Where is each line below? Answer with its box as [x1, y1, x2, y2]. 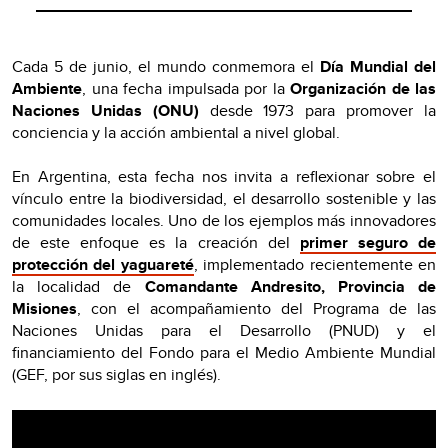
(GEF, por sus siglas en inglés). [12, 362, 221, 386]
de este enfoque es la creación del [12, 230, 300, 254]
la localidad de [12, 274, 145, 298]
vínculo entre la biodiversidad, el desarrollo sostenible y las [12, 186, 436, 210]
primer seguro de [299, 230, 437, 254]
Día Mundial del [320, 54, 436, 78]
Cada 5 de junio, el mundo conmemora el [12, 54, 320, 78]
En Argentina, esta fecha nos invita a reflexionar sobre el [12, 164, 436, 188]
